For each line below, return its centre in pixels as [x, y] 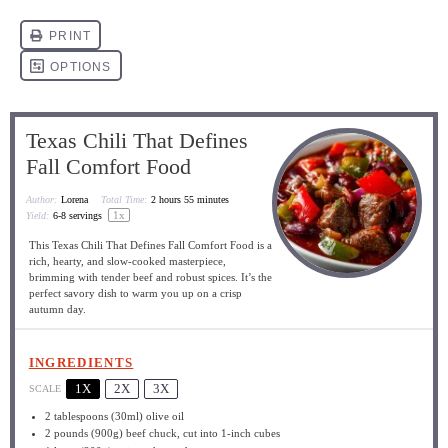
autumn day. [57, 308]
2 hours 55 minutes [190, 199]
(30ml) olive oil [146, 415]
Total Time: [124, 199]
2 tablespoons [77, 415]
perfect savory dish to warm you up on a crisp [135, 292]
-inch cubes [254, 433]
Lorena [75, 199]
